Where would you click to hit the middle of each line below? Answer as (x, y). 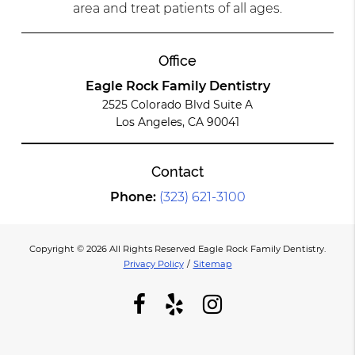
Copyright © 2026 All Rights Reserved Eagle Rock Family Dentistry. (177, 248)
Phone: (134, 197)
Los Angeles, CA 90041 (177, 122)
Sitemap (212, 263)
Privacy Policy (153, 263)
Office (177, 60)
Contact (177, 171)
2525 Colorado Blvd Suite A (177, 104)
